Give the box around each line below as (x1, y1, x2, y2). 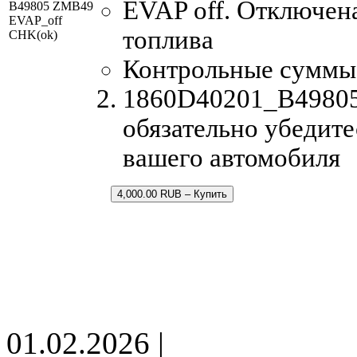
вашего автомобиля (123, 143, 340, 172)
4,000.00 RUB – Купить (117, 187, 227, 200)
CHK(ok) (9, 27, 57, 41)
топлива (123, 25, 214, 54)
